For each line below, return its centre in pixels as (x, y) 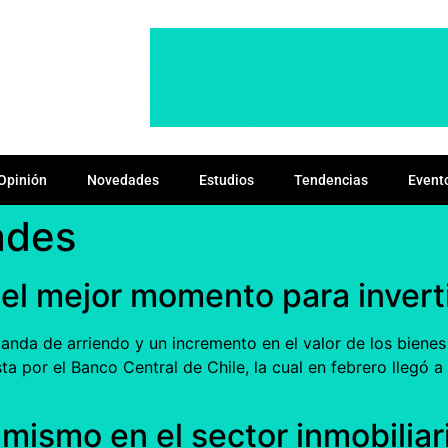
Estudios (226, 179)
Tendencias (331, 179)
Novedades (123, 179)
